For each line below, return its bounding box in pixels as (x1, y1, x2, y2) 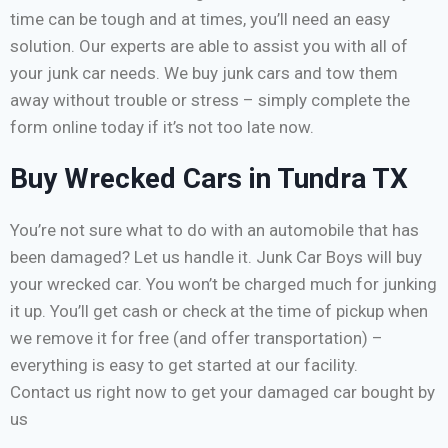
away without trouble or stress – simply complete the (10, 89, 410, 110)
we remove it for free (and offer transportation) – (10, 327, 383, 348)
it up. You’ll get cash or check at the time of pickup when (10, 300, 428, 321)
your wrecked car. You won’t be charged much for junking (10, 273, 437, 294)
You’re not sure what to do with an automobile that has (10, 219, 419, 240)
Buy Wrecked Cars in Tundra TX (10, 161, 408, 195)
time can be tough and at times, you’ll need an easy (10, 8, 390, 29)
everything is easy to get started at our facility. (10, 354, 358, 375)
